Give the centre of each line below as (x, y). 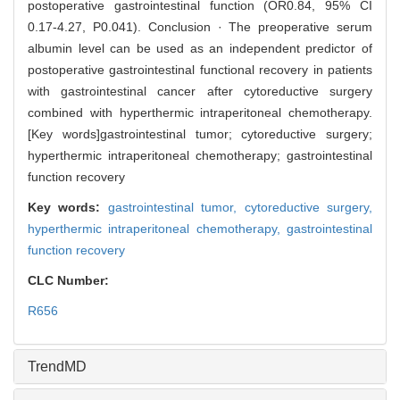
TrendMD (57, 367)
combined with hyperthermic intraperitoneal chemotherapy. (200, 113)
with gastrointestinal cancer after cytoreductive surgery (200, 92)
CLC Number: (70, 281)
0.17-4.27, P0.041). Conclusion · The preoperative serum (200, 27)
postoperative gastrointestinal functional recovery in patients (200, 70)
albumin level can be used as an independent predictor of (200, 49)
